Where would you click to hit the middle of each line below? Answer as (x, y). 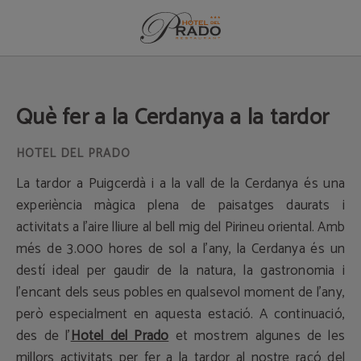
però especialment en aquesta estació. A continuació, (180, 314)
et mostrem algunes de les (257, 336)
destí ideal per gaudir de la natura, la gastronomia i (180, 271)
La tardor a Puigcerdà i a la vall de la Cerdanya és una (180, 184)
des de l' (44, 336)
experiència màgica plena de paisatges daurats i (180, 205)
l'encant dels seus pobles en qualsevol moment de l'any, (180, 293)
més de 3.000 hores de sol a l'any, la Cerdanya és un (180, 249)
